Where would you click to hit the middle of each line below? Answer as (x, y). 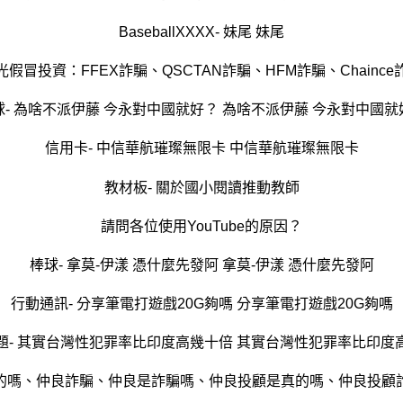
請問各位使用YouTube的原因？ (201, 226)
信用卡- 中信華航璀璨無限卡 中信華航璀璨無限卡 (201, 148)
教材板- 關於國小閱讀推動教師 (201, 187)
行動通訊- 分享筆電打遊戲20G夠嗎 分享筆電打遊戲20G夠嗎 (201, 304)
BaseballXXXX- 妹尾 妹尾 (201, 31)
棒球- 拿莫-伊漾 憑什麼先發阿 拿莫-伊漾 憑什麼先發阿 (201, 264)
